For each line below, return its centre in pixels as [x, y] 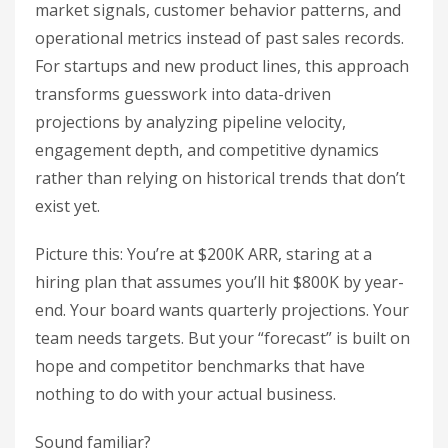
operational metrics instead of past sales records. [219, 38]
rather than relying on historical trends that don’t [220, 178]
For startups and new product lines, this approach [222, 66]
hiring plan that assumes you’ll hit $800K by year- [219, 282]
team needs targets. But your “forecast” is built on [222, 338]
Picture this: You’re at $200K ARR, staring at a [203, 254]
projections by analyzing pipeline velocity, [190, 122]
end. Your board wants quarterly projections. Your [222, 310]
